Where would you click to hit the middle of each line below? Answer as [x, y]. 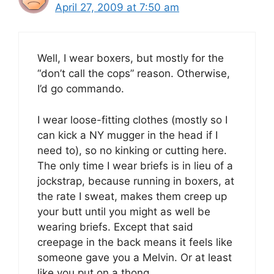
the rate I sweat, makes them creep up [132, 196]
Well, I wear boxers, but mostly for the [131, 58]
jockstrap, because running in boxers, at [136, 181]
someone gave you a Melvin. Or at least [135, 257]
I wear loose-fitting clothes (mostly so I [132, 120]
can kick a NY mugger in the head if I [128, 135]
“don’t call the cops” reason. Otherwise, [134, 73]
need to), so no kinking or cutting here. [132, 150]
